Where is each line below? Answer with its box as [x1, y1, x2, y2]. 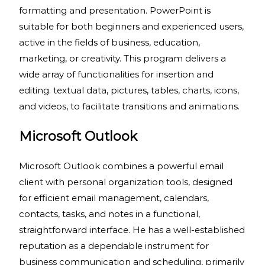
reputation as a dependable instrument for [19, 240, 209, 251]
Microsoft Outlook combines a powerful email [19, 160, 224, 172]
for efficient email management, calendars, [19, 192, 209, 203]
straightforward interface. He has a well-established [19, 224, 245, 235]
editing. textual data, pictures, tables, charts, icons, [19, 85, 239, 96]
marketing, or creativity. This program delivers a [19, 53, 226, 64]
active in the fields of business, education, [19, 37, 200, 48]
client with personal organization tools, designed [19, 176, 232, 188]
